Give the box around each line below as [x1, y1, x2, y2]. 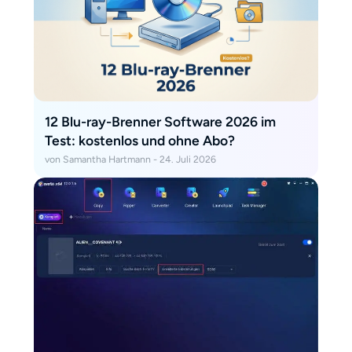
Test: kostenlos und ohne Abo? [44, 131, 235, 148]
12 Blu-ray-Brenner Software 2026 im [44, 112, 276, 130]
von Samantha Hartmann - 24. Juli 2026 [44, 153, 216, 166]
